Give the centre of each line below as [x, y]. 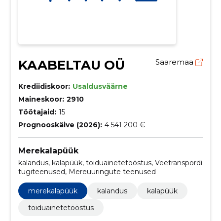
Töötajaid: [37, 112]
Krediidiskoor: [44, 86]
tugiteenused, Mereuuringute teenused [87, 171]
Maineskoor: [41, 99]
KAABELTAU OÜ [71, 65]
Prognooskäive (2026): [60, 125]
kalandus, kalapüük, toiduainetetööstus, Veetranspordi [110, 163]
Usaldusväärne [100, 86]
